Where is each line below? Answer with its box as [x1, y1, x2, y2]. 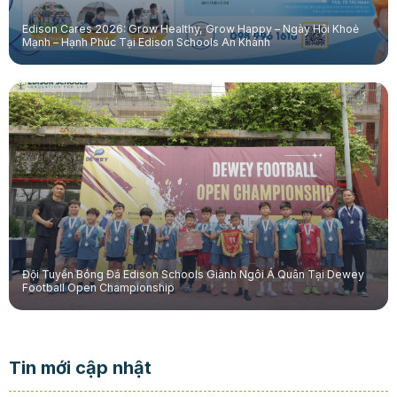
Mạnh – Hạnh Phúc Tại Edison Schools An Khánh [21, 35, 270, 49]
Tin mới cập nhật [8, 357, 152, 379]
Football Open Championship [21, 280, 175, 294]
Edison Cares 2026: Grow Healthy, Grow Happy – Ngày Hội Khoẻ [21, 21, 359, 35]
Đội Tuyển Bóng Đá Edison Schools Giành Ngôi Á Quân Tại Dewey [21, 267, 364, 281]
